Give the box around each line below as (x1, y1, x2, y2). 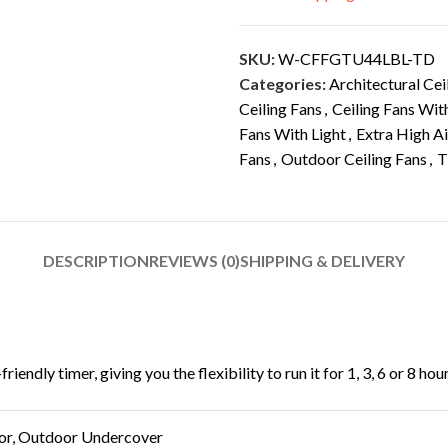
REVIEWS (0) (149, 251, 240, 270)
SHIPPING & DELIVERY (240, 251, 405, 270)
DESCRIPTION (43, 251, 149, 270)
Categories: (239, 74, 326, 93)
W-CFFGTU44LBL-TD (278, 49, 435, 68)
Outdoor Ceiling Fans (281, 149, 427, 168)
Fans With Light (239, 124, 346, 143)
